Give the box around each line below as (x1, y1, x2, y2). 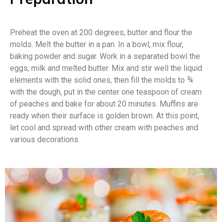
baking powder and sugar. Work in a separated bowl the (10, 52, 200, 61)
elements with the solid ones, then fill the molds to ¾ (10, 75, 193, 85)
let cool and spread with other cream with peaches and (10, 123, 198, 133)
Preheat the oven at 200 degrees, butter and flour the (10, 28, 192, 38)
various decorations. (10, 135, 80, 145)
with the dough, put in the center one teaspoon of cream (10, 87, 202, 97)
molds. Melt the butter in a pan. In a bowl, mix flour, (10, 40, 183, 50)
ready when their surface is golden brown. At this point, (10, 111, 199, 121)
